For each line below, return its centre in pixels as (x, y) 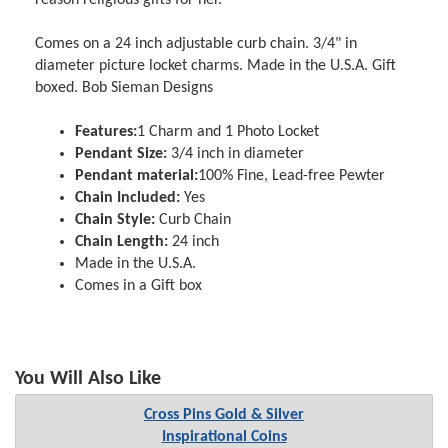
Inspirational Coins (224, 437)
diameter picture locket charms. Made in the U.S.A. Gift (216, 65)
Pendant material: (137, 175)
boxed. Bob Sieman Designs (124, 87)
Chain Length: (122, 241)
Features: (106, 131)
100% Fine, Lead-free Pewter (292, 175)
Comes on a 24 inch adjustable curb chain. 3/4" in (196, 43)
